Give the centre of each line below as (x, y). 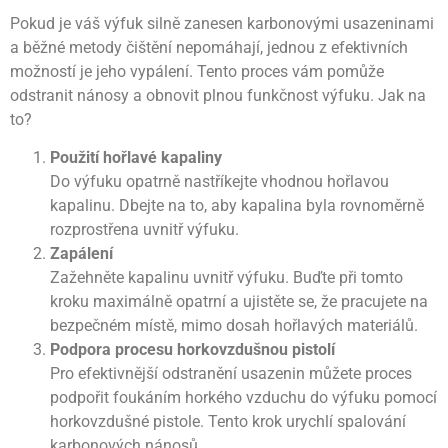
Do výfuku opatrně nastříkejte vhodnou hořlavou (219, 182)
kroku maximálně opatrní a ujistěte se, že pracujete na (239, 302)
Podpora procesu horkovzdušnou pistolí (192, 350)
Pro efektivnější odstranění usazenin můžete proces (231, 374)
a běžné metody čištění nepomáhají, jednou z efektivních (209, 48)
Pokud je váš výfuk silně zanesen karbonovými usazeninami (222, 24)
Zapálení (81, 254)
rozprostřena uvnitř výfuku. (144, 230)
